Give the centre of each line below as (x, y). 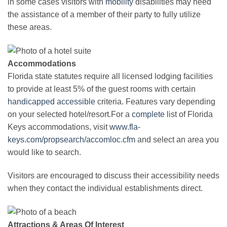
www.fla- (125, 127)
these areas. (30, 27)
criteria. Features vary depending (155, 101)
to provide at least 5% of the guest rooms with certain (102, 89)
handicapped (31, 101)
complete (148, 114)
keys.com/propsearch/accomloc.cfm (71, 139)
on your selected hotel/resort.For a (70, 114)
